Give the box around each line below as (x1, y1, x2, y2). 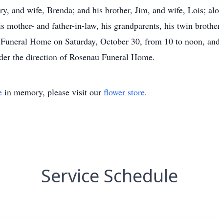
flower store (104, 86, 145, 98)
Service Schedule (41, 164, 178, 188)
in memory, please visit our (2, 86, 104, 98)
